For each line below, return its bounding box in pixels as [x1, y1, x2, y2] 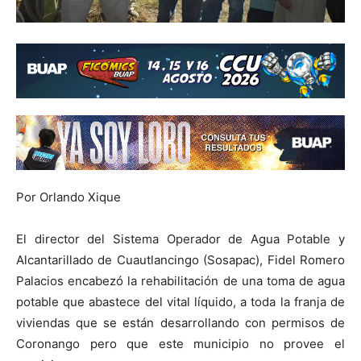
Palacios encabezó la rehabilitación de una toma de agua [16, 272, 345, 288]
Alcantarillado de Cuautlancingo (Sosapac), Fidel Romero [16, 251, 345, 268]
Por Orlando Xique [16, 189, 121, 205]
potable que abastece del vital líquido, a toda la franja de [16, 293, 345, 309]
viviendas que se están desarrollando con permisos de [16, 314, 345, 330]
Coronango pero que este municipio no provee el [16, 335, 345, 351]
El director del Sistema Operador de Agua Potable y [16, 230, 345, 247]
